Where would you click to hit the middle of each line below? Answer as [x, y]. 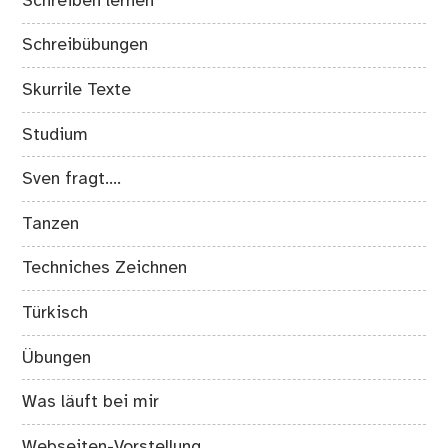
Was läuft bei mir [91, 402]
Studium [55, 134]
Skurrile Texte [77, 90]
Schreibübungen [85, 45]
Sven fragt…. [72, 179]
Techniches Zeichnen [105, 268]
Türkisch [55, 313]
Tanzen [51, 223]
